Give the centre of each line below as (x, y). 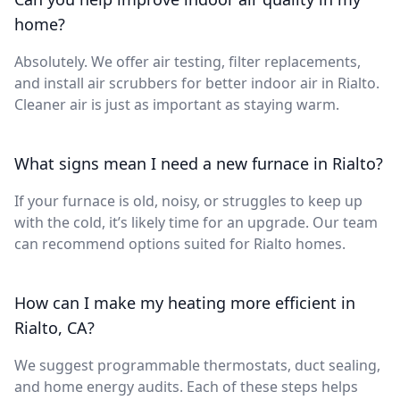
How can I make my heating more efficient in (185, 302)
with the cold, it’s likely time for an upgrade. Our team (196, 222)
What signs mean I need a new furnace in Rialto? (199, 163)
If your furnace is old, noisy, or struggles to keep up (188, 200)
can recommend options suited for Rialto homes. (180, 243)
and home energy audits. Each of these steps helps (186, 386)
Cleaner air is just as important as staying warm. (177, 104)
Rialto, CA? (54, 327)
